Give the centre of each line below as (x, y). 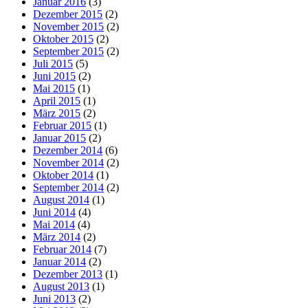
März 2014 (57, 236)
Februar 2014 (62, 249)
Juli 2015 (53, 63)
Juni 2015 (54, 76)
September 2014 (68, 187)
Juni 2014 (54, 212)
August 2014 (61, 199)
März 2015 (57, 113)
